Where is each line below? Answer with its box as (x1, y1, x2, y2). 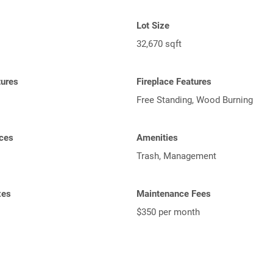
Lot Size (136, 20, 169, 31)
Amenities (136, 132, 178, 143)
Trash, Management (136, 151, 216, 161)
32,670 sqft (136, 38, 182, 49)
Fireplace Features (136, 76, 211, 87)
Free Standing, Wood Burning (136, 94, 253, 105)
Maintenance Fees (136, 188, 211, 199)
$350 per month (136, 207, 200, 218)
